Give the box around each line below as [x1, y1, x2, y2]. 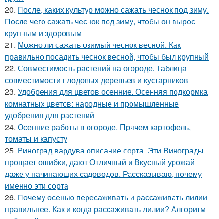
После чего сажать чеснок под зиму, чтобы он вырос [5, 16, 195, 27]
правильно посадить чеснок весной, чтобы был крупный [5, 51, 209, 63]
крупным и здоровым [5, 27, 82, 39]
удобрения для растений [5, 109, 94, 121]
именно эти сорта [5, 180, 68, 192]
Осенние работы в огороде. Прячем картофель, [18, 121, 191, 133]
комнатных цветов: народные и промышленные [5, 98, 179, 109]
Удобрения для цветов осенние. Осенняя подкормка [18, 86, 208, 98]
